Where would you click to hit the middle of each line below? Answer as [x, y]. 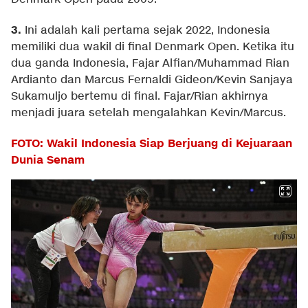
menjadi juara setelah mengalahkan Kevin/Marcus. [148, 113]
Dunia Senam [48, 161]
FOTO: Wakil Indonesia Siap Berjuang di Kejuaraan [152, 144]
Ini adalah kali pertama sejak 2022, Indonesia [146, 31]
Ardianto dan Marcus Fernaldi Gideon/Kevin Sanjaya [152, 80]
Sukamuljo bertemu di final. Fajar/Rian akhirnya [140, 97]
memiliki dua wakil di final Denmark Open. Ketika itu [153, 47]
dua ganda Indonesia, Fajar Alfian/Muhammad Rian [150, 64]
